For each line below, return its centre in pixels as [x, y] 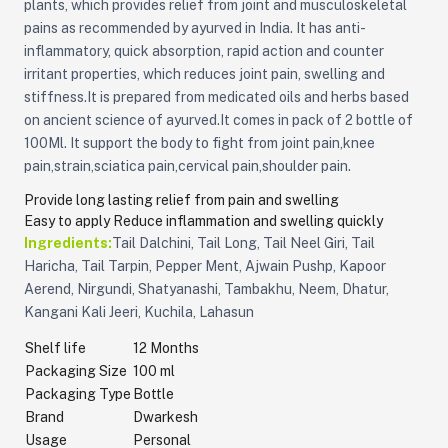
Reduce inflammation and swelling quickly [247, 221]
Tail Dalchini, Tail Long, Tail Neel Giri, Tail [243, 243]
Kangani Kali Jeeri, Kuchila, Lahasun [138, 312]
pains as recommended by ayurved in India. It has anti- [194, 27]
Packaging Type [77, 393]
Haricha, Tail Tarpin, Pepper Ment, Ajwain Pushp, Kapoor [204, 266]
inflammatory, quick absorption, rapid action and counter [203, 50]
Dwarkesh [165, 416]
